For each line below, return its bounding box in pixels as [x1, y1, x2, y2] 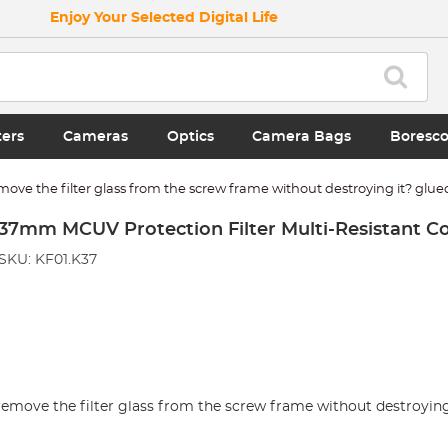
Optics [166, 129, 214, 144]
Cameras [63, 129, 129, 144]
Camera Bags [252, 129, 352, 144]
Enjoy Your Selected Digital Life [50, 11, 278, 25]
